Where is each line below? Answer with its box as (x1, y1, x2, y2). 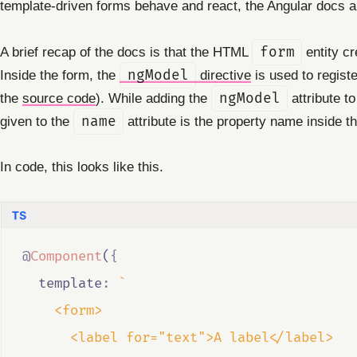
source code (22, 89, 96, 106)
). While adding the (96, 89, 211, 106)
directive (196, 66, 252, 83)
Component (29, 248, 102, 265)
